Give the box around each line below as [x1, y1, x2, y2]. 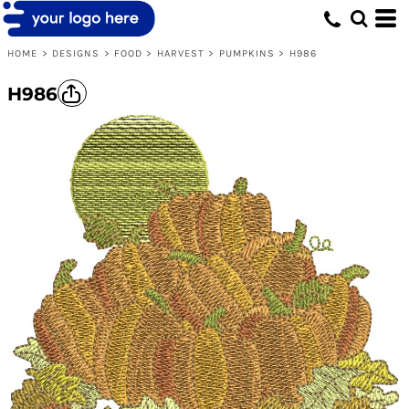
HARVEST [156, 47, 205, 59]
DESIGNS [51, 47, 100, 59]
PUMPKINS [218, 47, 276, 59]
